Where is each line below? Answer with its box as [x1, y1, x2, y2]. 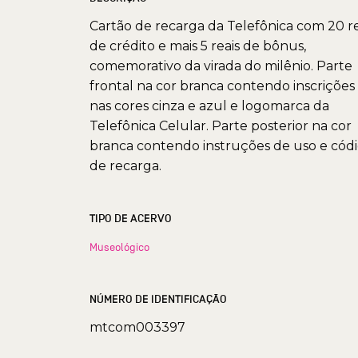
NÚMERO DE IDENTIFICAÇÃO [89, 292, 227, 306]
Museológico [89, 240, 149, 253]
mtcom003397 [89, 319, 185, 335]
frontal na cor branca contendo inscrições [89, 78, 355, 93]
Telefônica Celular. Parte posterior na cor [89, 117, 352, 133]
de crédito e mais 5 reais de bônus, [89, 38, 306, 54]
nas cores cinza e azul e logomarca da [89, 97, 329, 113]
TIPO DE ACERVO [89, 211, 172, 225]
